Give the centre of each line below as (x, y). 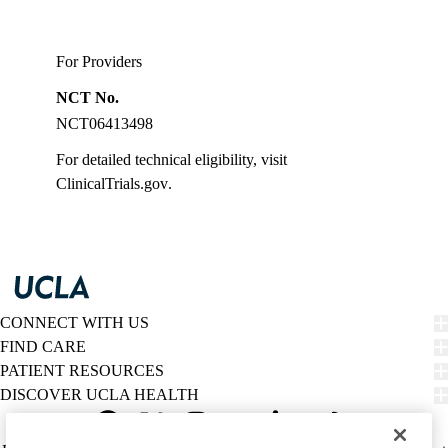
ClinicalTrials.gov (112, 184)
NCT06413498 (104, 124)
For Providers (99, 62)
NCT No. (87, 98)
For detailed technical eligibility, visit (171, 160)
